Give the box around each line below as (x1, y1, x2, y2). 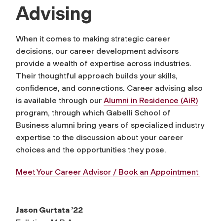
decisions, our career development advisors (16, 46, 179, 56)
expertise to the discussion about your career (16, 133, 183, 143)
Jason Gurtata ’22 (16, 205, 84, 215)
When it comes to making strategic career (16, 34, 170, 44)
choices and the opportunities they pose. (16, 145, 166, 155)
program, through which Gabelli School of (16, 108, 171, 118)
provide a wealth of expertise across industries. (16, 59, 191, 69)
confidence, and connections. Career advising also (16, 83, 203, 93)
